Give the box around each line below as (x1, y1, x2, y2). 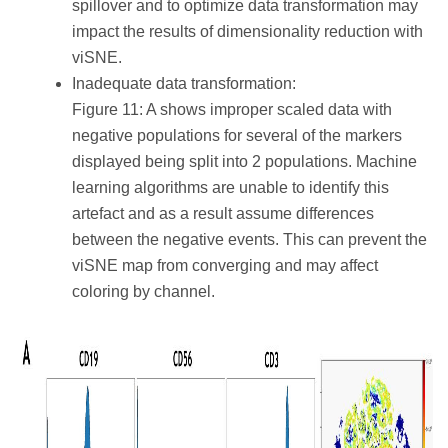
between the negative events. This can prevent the (72, 230, 427, 248)
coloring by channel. (72, 282, 215, 300)
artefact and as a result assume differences (72, 204, 374, 222)
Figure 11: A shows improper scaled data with (72, 100, 392, 118)
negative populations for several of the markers (72, 126, 402, 144)
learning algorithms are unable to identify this (72, 178, 389, 196)
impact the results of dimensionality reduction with (72, 22, 423, 40)
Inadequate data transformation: (72, 74, 296, 92)
